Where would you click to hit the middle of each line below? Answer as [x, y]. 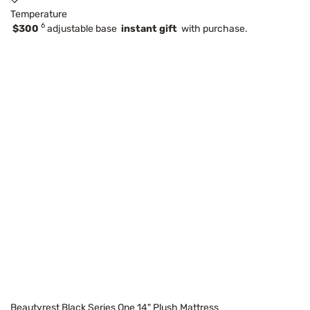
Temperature [39, 14]
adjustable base [83, 28]
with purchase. [212, 28]
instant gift [149, 28]
